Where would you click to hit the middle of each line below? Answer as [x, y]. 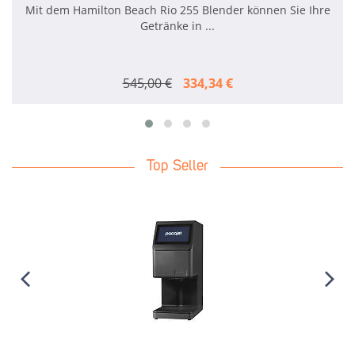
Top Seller [177, 167]
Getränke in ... [177, 26]
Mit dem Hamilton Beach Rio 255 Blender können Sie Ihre [177, 10]
